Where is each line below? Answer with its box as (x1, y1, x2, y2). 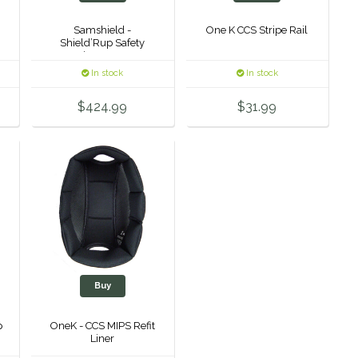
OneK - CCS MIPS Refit (50, 319, 155, 332)
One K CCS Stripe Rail (206, 24, 308, 37)
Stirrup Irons (73, 50, 132, 62)
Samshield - (74, 24, 132, 37)
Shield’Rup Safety (60, 37, 145, 50)
